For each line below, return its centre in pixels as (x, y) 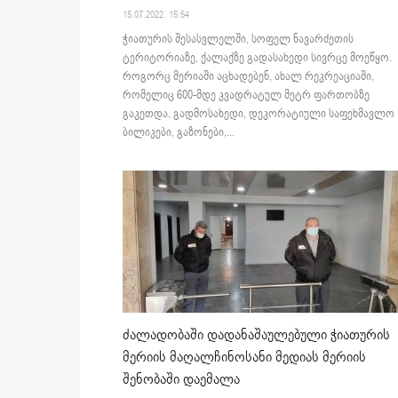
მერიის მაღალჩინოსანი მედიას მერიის (244, 358)
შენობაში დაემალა (181, 380)
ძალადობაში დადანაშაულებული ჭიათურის (256, 335)
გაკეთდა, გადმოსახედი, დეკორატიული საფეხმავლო (259, 114)
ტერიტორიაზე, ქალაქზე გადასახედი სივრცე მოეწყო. (257, 58)
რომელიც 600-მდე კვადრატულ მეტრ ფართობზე (246, 96)
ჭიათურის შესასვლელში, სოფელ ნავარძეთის (238, 40)
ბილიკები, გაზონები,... (179, 133)
